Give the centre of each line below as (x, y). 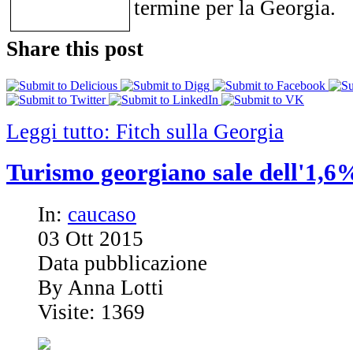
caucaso (102, 215)
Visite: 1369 (91, 312)
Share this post (75, 49)
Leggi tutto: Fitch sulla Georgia (145, 131)
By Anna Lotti (101, 288)
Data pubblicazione (123, 264)
